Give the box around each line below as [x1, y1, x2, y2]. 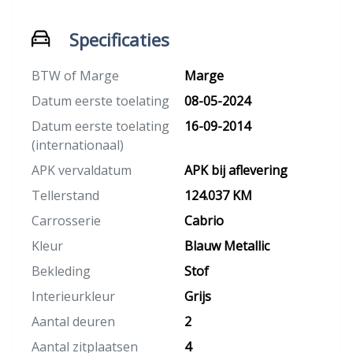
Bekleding [32, 262, 91, 281]
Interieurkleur [32, 288, 115, 306]
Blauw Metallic [184, 237, 269, 255]
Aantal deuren [32, 313, 115, 331]
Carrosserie [32, 212, 101, 230]
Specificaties [69, 28, 169, 52]
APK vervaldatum [32, 162, 132, 180]
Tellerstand [32, 187, 99, 205]
